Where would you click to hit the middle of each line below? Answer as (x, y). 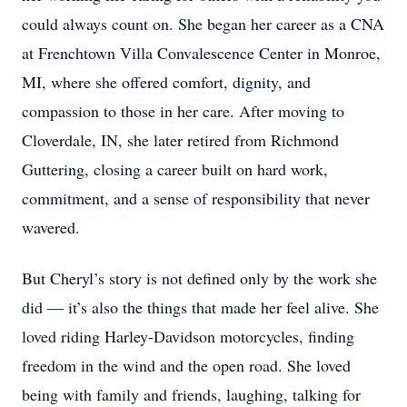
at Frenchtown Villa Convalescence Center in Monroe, (201, 53)
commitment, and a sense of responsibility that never (196, 198)
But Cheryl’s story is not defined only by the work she (199, 278)
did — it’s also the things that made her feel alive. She (200, 307)
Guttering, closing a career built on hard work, (175, 169)
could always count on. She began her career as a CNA (203, 24)
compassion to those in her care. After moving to (183, 111)
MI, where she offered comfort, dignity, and (166, 82)
